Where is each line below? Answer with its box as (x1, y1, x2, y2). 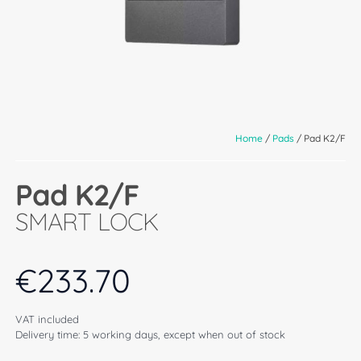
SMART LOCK (15, 206, 158, 238)
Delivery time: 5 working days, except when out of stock (15, 328, 285, 342)
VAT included (15, 313, 79, 326)
